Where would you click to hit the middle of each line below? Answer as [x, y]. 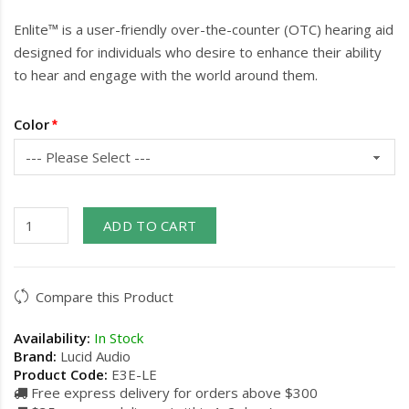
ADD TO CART [150, 225]
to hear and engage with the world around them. [166, 75]
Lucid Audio [95, 356]
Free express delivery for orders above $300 [173, 393]
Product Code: [61, 374]
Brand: [35, 356]
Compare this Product [105, 297]
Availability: [52, 338]
